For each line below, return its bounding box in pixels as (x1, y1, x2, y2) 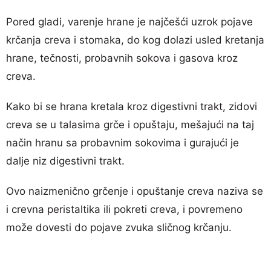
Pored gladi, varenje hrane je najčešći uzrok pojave (6, 15, 253, 28)
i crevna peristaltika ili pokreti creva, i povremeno (6, 203, 243, 215)
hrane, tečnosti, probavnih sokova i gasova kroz (6, 51, 238, 64)
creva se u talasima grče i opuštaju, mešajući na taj (6, 118, 254, 131)
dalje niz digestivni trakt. (6, 154, 125, 167)
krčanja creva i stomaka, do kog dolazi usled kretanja (6, 33, 264, 46)
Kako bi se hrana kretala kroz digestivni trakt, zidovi (6, 100, 257, 113)
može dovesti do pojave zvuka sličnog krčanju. (6, 221, 232, 233)
